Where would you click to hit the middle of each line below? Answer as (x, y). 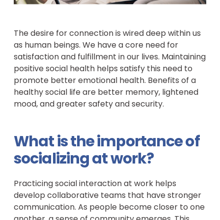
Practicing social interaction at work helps (95, 184)
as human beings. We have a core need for (96, 45)
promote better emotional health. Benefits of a (105, 81)
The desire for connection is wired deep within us (107, 34)
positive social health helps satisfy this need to (103, 69)
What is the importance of (107, 142)
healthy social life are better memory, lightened (106, 93)
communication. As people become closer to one (109, 207)
